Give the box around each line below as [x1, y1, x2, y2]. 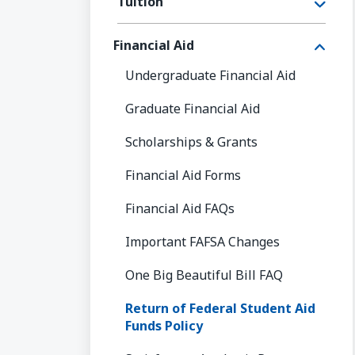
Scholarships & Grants [125, 132, 258, 151]
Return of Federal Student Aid [125, 299, 315, 317]
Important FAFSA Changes [125, 232, 280, 250]
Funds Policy [125, 316, 203, 334]
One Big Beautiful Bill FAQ [125, 265, 283, 284]
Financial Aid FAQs [125, 199, 235, 217]
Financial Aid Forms [125, 166, 241, 184]
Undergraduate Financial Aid [125, 66, 296, 84]
